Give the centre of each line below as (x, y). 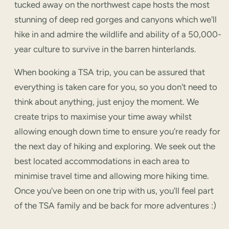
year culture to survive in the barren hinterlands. (105, 49)
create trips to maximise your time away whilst (103, 116)
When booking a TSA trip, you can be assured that (110, 72)
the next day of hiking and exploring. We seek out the (115, 146)
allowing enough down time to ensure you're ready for (117, 131)
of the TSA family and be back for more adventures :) (115, 205)
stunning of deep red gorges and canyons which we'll (116, 19)
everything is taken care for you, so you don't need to (116, 87)
